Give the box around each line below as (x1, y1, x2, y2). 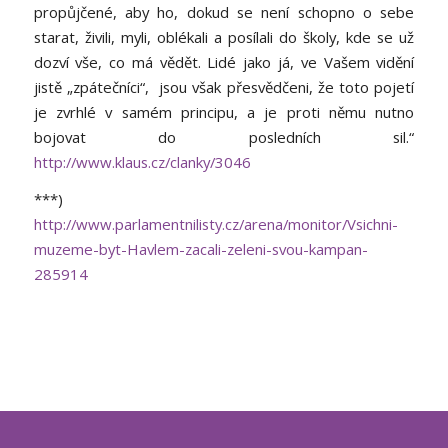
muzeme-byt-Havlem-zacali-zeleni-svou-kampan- (33, 239, 368, 260)
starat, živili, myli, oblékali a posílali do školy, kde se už (33, 26, 415, 47)
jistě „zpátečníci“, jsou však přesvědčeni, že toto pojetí (33, 76, 415, 97)
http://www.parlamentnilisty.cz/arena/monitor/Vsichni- (33, 214, 398, 235)
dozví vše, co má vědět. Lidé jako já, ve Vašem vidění (33, 51, 415, 72)
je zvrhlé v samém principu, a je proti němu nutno (33, 101, 415, 122)
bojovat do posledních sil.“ (33, 126, 415, 147)
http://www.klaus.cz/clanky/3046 (33, 151, 251, 172)
